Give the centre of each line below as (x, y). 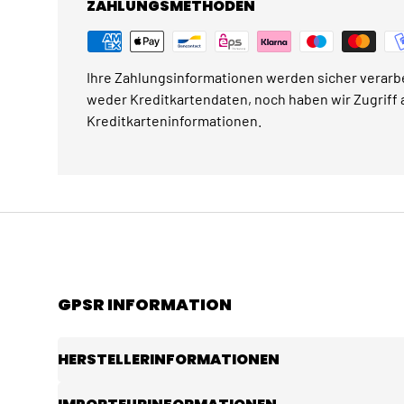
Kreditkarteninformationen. (174, 121)
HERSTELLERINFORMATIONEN (169, 360)
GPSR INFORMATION (145, 305)
